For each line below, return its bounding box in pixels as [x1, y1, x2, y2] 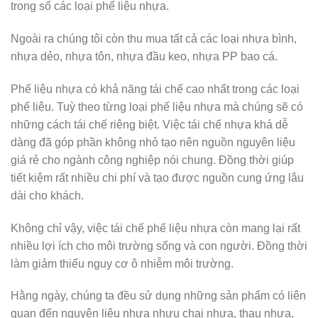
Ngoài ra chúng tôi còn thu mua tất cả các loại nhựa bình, [11, 33, 297, 45]
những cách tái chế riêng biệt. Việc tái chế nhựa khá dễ [11, 118, 288, 131]
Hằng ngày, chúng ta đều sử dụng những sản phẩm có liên [11, 290, 306, 302]
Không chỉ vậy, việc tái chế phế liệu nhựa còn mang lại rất [11, 221, 300, 234]
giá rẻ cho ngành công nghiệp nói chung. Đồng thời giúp [11, 153, 294, 166]
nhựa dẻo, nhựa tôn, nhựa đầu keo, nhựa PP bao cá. [11, 50, 278, 63]
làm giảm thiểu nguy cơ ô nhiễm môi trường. [11, 257, 234, 270]
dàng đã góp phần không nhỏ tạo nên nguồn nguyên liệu [11, 136, 295, 148]
